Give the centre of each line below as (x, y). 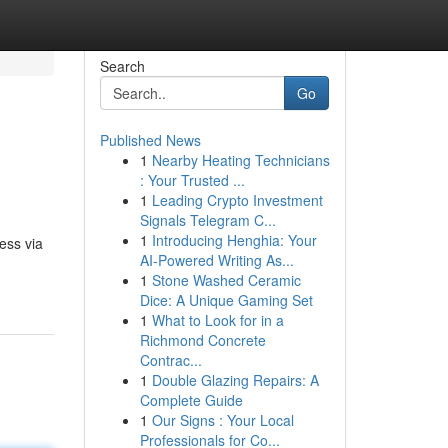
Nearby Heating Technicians (240, 160)
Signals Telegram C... (207, 220)
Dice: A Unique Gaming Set (226, 300)
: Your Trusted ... (192, 180)
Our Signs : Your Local (222, 420)
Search (122, 66)
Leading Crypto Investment (237, 200)
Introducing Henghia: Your (234, 240)
